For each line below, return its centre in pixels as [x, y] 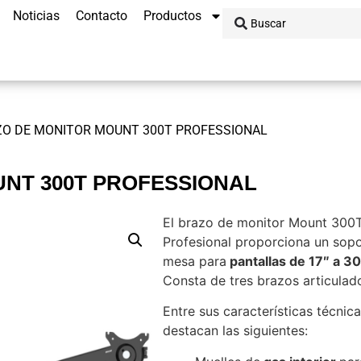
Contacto [102, 16]
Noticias [36, 16]
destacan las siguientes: [235, 331]
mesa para [195, 261]
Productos [172, 16]
